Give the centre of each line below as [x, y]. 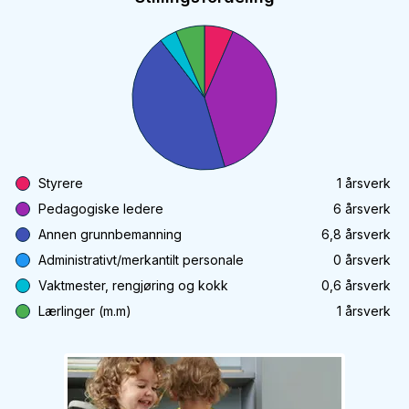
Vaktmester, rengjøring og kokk [133, 285]
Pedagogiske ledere [101, 209]
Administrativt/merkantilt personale [141, 260]
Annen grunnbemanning [110, 234]
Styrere [61, 183]
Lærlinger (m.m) [85, 311]
